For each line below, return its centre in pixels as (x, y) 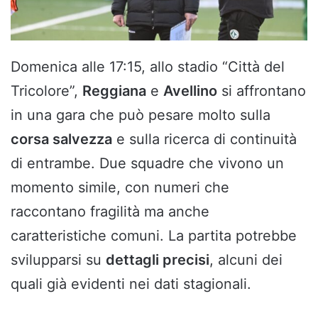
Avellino (190, 91)
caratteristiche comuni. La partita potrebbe (154, 235)
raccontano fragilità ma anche (110, 211)
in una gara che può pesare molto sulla (141, 115)
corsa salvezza (61, 139)
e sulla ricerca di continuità (204, 139)
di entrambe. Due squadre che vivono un (147, 163)
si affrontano (262, 91)
